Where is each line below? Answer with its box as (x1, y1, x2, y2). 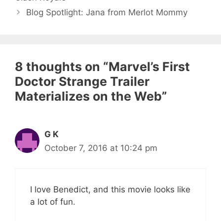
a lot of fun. (30, 196, 75, 207)
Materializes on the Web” (15, 89, 167, 104)
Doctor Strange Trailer (15, 74, 149, 89)
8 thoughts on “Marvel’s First (15, 59, 190, 74)
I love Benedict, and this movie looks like (30, 184, 190, 194)
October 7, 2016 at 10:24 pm (44, 143, 157, 153)
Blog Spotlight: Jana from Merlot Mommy (26, 7, 188, 18)
